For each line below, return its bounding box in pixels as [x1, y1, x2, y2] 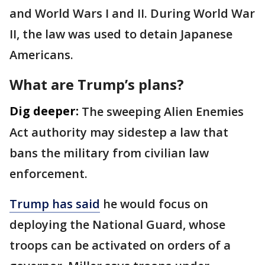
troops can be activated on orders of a [9, 237, 231, 253]
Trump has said [9, 196, 100, 212]
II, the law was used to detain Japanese [9, 26, 232, 42]
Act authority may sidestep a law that [9, 124, 228, 140]
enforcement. [9, 166, 88, 182]
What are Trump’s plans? [9, 75, 188, 94]
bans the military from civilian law [9, 145, 209, 161]
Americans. [9, 47, 73, 63]
